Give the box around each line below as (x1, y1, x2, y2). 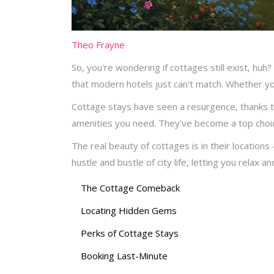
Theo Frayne (72, 39, 125, 51)
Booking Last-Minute (81, 250, 168, 262)
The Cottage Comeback (81, 182, 180, 194)
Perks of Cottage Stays (81, 227, 179, 240)
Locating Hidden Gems (81, 204, 177, 217)
